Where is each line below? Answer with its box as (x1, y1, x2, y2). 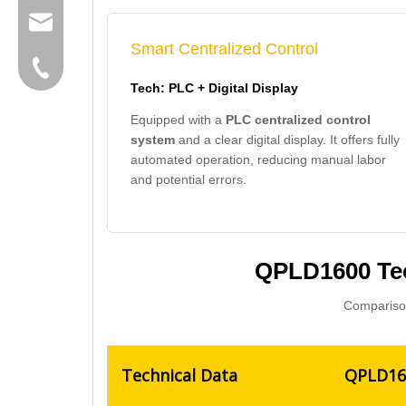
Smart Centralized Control (130, 40, 318, 58)
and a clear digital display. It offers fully (175, 132, 400, 147)
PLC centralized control (226, 112, 371, 127)
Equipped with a (130, 112, 226, 127)
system (130, 132, 175, 147)
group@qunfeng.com (77, 14, 200, 31)
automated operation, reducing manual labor (130, 152, 386, 167)
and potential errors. (130, 172, 246, 187)
